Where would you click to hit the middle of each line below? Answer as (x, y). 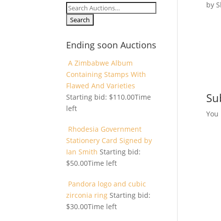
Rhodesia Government (104, 129)
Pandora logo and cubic (106, 184)
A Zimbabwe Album (100, 63)
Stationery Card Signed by (109, 140)
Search (77, 7)
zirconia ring (88, 195)
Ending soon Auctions (111, 45)
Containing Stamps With (106, 74)
